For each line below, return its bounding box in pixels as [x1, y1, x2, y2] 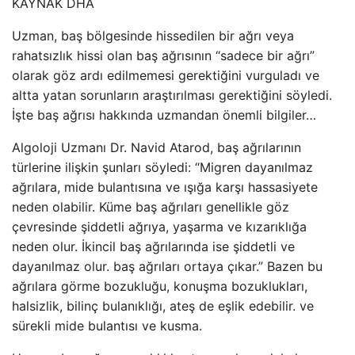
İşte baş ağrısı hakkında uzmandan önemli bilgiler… [12, 107, 316, 123]
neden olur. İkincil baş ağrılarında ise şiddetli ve [12, 239, 295, 254]
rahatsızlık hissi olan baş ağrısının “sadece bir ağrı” [12, 48, 315, 63]
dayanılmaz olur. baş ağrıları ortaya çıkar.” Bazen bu [12, 258, 323, 274]
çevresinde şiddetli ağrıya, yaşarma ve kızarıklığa [12, 219, 307, 235]
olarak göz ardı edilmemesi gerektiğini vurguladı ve [12, 67, 319, 83]
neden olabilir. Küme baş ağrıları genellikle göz [12, 199, 289, 215]
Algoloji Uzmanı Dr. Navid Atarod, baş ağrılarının [12, 139, 301, 155]
